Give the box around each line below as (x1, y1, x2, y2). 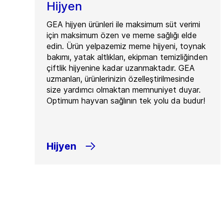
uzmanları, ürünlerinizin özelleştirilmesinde (47, 74, 194, 84)
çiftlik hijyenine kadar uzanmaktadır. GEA (47, 63, 195, 73)
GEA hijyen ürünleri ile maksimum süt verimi (47, 19, 200, 29)
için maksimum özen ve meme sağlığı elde (47, 30, 197, 40)
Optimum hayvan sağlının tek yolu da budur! (47, 96, 205, 106)
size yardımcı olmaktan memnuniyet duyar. (47, 85, 201, 95)
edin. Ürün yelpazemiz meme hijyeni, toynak (47, 41, 206, 51)
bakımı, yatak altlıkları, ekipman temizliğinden (47, 52, 208, 62)
